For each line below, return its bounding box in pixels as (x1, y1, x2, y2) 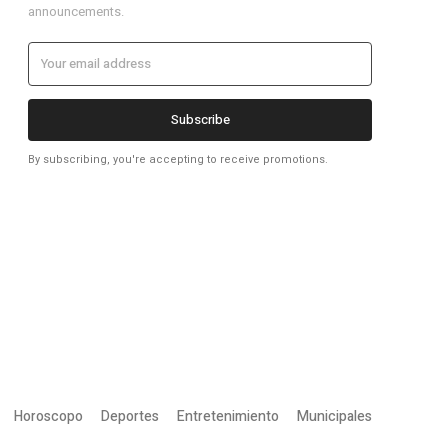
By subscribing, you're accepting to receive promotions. (28, 151, 328, 169)
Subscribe (170, 110, 230, 130)
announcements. (28, 2, 124, 22)
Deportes (101, 406, 159, 428)
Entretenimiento (177, 406, 279, 428)
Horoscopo (14, 406, 83, 428)
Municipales (297, 406, 372, 428)
